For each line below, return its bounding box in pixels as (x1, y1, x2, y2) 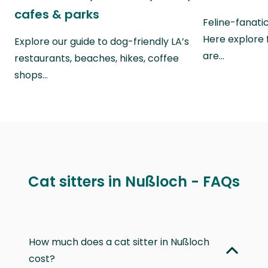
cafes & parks (14, 6, 99, 23)
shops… (14, 68, 48, 83)
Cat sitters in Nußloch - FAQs (28, 171, 240, 191)
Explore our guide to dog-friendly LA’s (14, 35, 189, 49)
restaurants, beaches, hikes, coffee (14, 51, 179, 66)
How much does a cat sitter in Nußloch (29, 234, 209, 249)
